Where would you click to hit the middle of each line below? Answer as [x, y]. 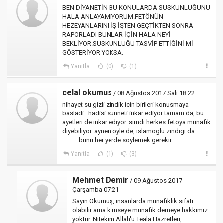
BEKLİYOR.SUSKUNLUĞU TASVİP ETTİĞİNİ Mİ [128, 44]
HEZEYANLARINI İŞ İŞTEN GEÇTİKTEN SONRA [128, 26]
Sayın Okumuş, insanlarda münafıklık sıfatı [133, 201]
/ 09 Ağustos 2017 [155, 180]
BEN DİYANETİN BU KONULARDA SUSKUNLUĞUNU [136, 8]
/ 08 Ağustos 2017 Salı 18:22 [153, 93]
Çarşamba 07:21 [96, 189]
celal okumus [87, 92]
